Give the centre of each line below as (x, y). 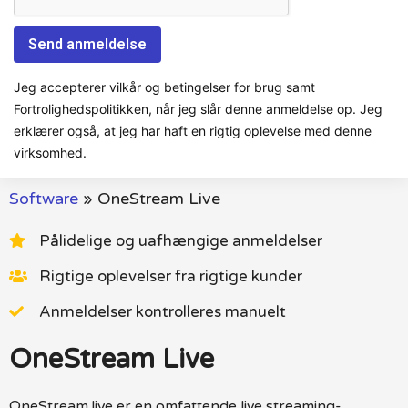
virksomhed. (50, 152)
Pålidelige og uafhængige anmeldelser (181, 240)
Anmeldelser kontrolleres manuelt (163, 311)
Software (44, 198)
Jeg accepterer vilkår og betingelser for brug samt (164, 87)
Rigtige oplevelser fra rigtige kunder (171, 276)
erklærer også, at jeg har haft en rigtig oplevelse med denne (193, 130)
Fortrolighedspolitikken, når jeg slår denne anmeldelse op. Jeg (198, 108)
